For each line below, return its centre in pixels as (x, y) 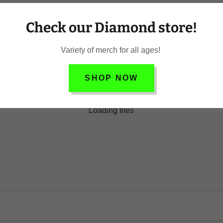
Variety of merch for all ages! (111, 50)
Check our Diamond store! (111, 28)
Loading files (111, 111)
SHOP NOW (111, 78)
